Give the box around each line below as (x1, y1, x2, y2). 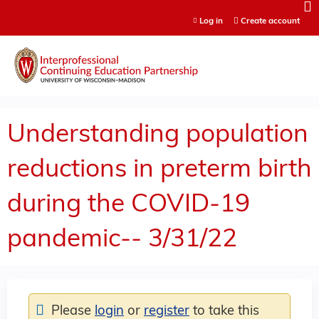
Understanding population (7, 122, 308, 148)
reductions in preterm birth (7, 157, 312, 183)
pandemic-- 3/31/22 (7, 227, 237, 253)
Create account (240, 17, 300, 26)
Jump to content (117, 3, 202, 14)
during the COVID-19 (7, 192, 250, 218)
